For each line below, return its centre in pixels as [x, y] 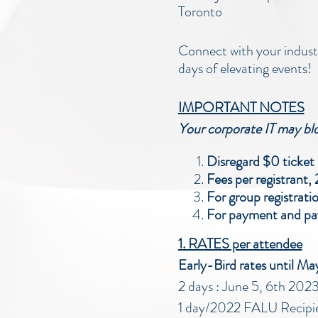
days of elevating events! [245, 68]
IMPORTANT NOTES [241, 108]
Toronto [200, 12]
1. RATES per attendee [240, 244]
